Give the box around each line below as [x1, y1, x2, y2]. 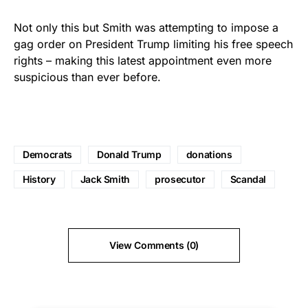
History [23, 173, 56, 185]
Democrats [23, 148, 72, 160]
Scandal [230, 173, 267, 185]
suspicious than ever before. [14, 69, 161, 84]
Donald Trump [96, 148, 162, 160]
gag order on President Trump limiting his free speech [14, 36, 293, 51]
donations [186, 148, 232, 160]
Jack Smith [80, 173, 131, 185]
